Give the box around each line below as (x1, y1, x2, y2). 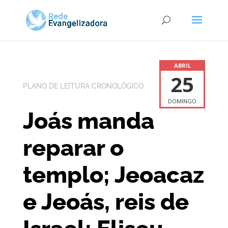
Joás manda (22, 107, 154, 134)
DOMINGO (168, 97, 197, 105)
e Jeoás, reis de (22, 188, 189, 215)
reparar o (22, 134, 124, 161)
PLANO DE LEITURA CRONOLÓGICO (22, 82, 144, 90)
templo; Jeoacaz (22, 161, 204, 188)
